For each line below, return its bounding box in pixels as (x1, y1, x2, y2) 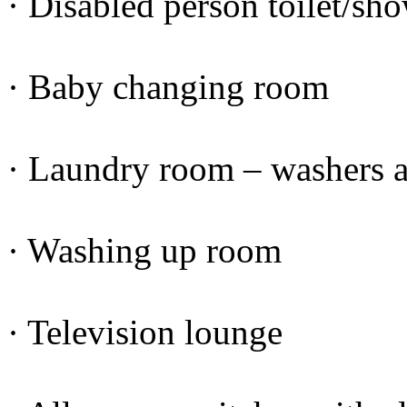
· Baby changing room (7, 67, 329, 107)
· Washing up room (7, 231, 282, 271)
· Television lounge (7, 313, 283, 352)
